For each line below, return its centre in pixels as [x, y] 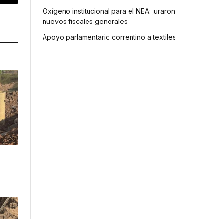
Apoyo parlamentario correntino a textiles [109, 37]
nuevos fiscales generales [85, 21]
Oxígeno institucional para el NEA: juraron [109, 11]
